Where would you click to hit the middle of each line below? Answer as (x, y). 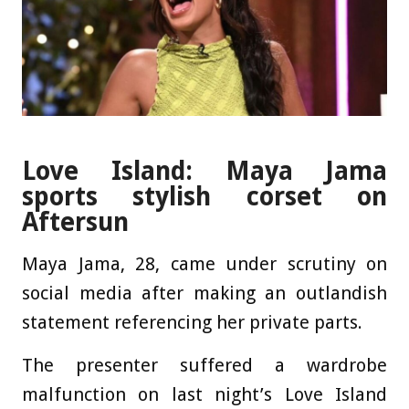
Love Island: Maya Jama (204, 171)
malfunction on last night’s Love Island (204, 394)
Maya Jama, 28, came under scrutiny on (204, 264)
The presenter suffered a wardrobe (204, 365)
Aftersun (75, 222)
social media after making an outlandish (204, 293)
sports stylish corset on (204, 197)
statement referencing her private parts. (192, 322)
